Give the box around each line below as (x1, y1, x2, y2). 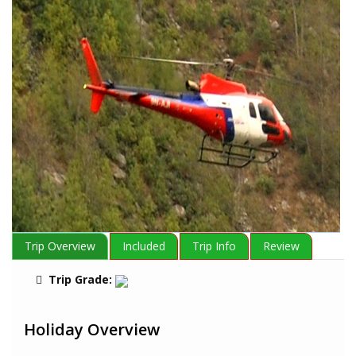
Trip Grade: (48, 272, 112, 288)
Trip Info (192, 238, 236, 254)
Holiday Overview (24, 319, 160, 341)
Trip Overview (25, 238, 95, 254)
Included (122, 238, 165, 254)
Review (263, 238, 300, 254)
